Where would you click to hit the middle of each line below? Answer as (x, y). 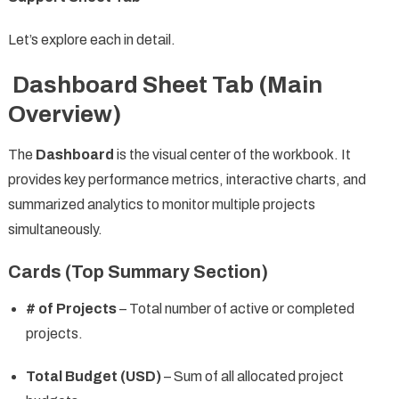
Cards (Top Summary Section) (138, 271)
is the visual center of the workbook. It (232, 154)
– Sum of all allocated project (252, 376)
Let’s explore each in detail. (91, 39)
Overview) (64, 114)
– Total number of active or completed (235, 308)
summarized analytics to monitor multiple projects (161, 204)
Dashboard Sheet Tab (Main (165, 84)
